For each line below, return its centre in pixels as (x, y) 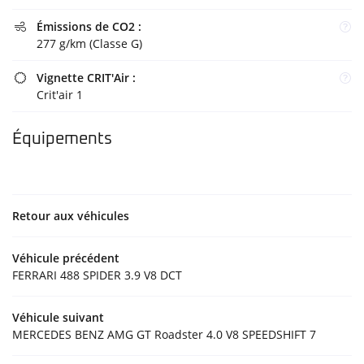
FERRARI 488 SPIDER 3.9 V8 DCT (97, 275)
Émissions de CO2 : (89, 26)
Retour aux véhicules (71, 215)
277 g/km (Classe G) (89, 43)
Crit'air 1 (60, 94)
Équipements (62, 139)
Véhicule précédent (66, 258)
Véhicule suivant (58, 317)
